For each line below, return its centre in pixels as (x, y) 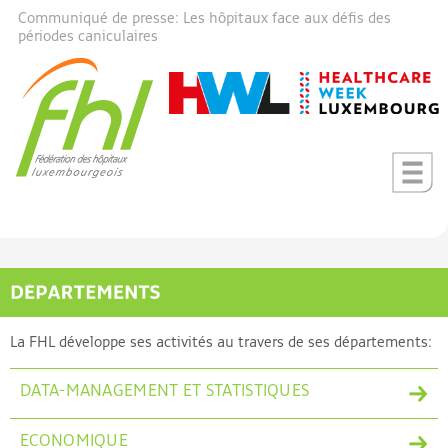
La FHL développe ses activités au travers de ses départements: (221, 343)
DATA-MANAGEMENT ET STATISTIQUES (165, 392)
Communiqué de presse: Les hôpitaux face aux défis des (204, 18)
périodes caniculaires (88, 36)
